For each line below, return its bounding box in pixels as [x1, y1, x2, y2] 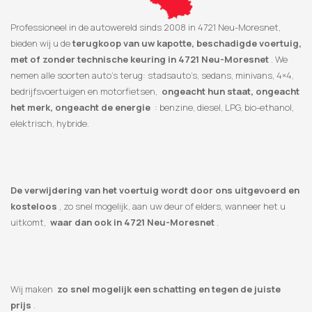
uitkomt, [10, 216, 50, 229]
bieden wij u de [10, 37, 72, 50]
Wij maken [10, 283, 55, 296]
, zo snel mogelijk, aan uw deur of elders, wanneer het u [57, 200, 286, 213]
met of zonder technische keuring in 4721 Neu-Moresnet [10, 53, 269, 66]
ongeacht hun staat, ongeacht [162, 85, 299, 98]
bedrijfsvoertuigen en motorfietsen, [10, 85, 162, 98]
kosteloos [10, 200, 57, 213]
